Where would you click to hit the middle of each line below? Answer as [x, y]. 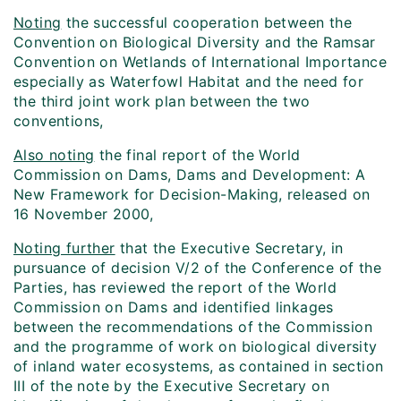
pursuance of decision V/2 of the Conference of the [197, 268]
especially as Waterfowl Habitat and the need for [189, 82]
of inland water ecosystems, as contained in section [199, 367]
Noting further [64, 248]
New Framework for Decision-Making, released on [192, 195]
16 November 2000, [84, 214]
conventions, [59, 121]
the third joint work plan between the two [162, 102]
